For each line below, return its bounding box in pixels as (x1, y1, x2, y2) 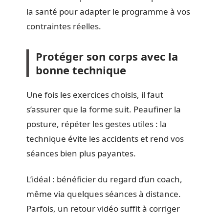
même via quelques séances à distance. (26, 188, 181, 199)
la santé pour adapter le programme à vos (26, 5, 190, 17)
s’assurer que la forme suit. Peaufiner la (26, 104, 181, 115)
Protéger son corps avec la (36, 48, 178, 64)
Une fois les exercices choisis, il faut (26, 89, 163, 100)
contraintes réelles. (26, 20, 101, 32)
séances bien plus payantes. (26, 148, 136, 159)
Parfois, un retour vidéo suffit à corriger (26, 202, 180, 214)
